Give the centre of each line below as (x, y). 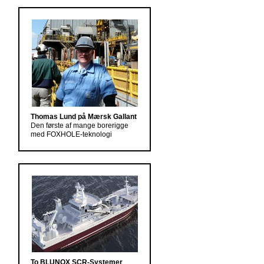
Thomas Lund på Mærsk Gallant (84, 117)
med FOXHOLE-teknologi (71, 134)
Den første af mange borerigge (80, 126)
